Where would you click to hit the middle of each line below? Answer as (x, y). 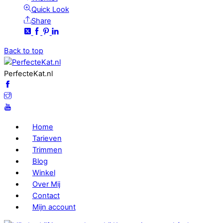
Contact (46, 195)
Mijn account (54, 207)
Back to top (24, 51)
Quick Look (50, 9)
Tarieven (47, 138)
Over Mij (46, 184)
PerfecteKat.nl (28, 74)
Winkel (44, 172)
